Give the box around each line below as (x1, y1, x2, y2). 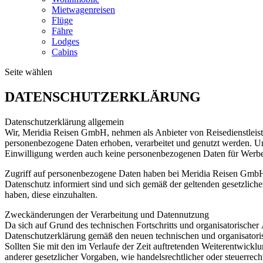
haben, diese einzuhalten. (5, 189, 97, 200)
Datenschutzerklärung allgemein (5, 116, 124, 127)
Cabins (52, 47, 77, 57)
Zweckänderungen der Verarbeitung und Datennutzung (5, 209, 209, 220)
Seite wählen (5, 67, 52, 77)
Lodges (52, 36, 79, 46)
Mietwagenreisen (52, 5, 115, 15)
